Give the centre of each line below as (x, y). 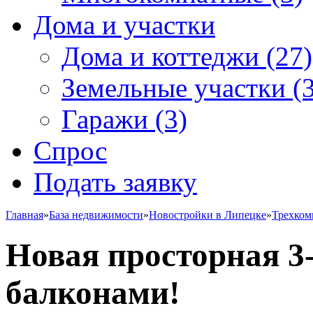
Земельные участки (174, 88)
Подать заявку (115, 182)
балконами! (93, 293)
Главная (24, 215)
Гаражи (105, 119)
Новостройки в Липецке (208, 215)
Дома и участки (124, 25)
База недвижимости (96, 215)
